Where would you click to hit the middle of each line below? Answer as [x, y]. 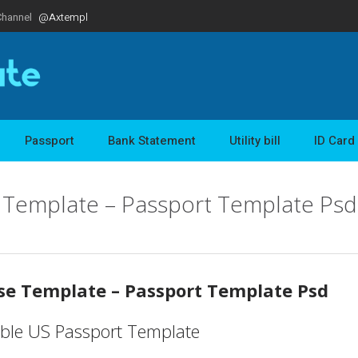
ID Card [334, 140]
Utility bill [255, 140]
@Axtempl [63, 17]
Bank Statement [152, 140]
